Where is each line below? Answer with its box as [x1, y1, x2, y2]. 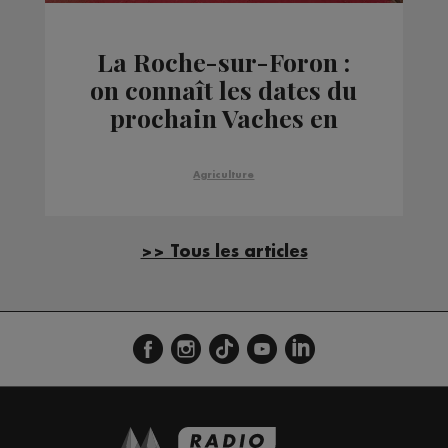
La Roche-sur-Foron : [97, 45, 351, 79]
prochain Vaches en [109, 101, 338, 135]
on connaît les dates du [90, 73, 358, 107]
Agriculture [193, 170, 255, 181]
